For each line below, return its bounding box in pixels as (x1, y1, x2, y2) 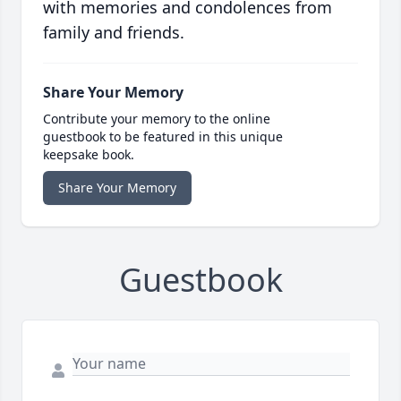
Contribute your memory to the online (43, 110, 270, 128)
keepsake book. (43, 146, 134, 164)
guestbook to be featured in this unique (43, 128, 283, 146)
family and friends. (43, 21, 184, 44)
